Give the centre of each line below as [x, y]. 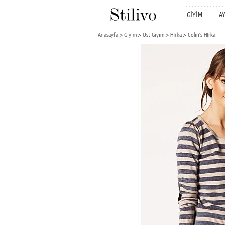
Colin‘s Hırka [202, 35]
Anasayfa [108, 35]
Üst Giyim [153, 35]
